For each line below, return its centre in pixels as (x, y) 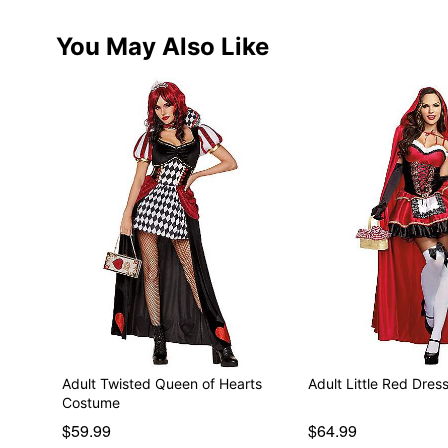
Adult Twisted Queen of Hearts (161, 383)
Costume (90, 402)
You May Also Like (162, 46)
